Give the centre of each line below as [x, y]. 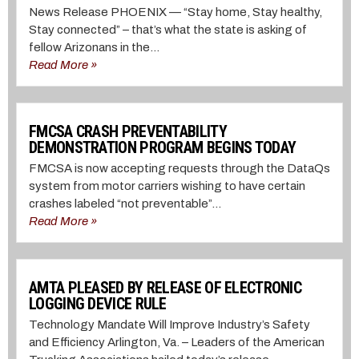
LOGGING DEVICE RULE [98, 303]
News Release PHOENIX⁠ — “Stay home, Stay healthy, [175, 12]
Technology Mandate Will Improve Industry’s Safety [169, 324]
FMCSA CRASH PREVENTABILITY [128, 131]
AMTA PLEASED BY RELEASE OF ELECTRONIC [165, 287]
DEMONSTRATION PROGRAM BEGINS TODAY [163, 147]
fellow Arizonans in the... [94, 47]
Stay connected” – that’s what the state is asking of [168, 29]
